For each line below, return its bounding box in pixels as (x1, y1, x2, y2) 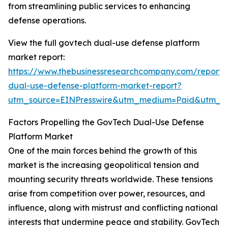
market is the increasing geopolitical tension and (8, 160, 199, 170)
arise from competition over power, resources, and (8, 188, 205, 199)
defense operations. (8, 15, 86, 26)
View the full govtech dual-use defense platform (8, 38, 199, 48)
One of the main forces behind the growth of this (8, 146, 197, 156)
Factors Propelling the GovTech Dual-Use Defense (8, 117, 204, 128)
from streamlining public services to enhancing (8, 1, 190, 12)
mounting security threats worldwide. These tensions (8, 174, 213, 185)
